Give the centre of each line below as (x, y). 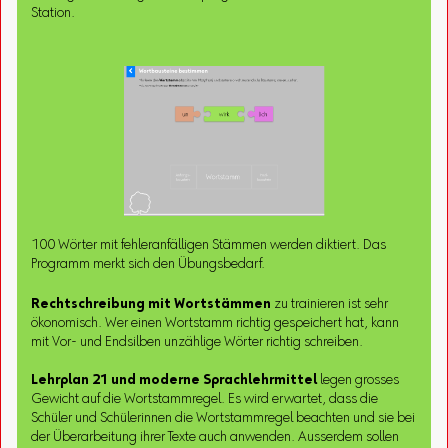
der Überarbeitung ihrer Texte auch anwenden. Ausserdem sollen (215, 437)
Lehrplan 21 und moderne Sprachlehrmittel (174, 380)
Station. (53, 13)
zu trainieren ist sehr (330, 304)
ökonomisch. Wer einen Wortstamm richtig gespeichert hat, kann (215, 323)
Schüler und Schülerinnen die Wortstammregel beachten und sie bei (223, 418)
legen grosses (358, 380)
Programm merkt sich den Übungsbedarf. (148, 264)
